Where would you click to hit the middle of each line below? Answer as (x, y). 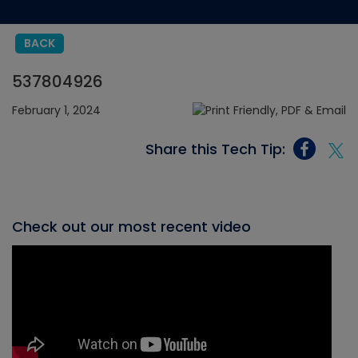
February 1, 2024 (56, 110)
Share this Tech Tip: (215, 149)
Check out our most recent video (131, 227)
